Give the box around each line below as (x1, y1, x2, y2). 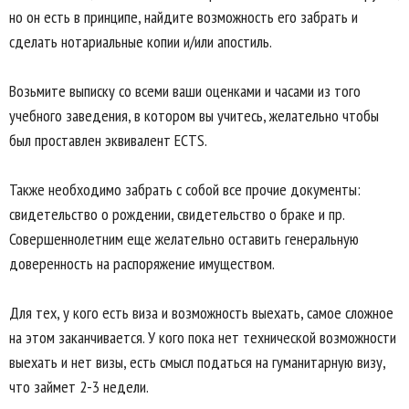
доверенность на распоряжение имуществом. (9, 252, 275, 274)
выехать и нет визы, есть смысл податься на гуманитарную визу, (9, 351, 385, 372)
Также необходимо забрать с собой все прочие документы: (9, 178, 361, 200)
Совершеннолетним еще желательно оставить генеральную (9, 227, 359, 249)
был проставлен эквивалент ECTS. (9, 129, 207, 151)
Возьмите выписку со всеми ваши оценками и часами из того (9, 79, 361, 101)
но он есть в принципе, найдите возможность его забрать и (9, 5, 358, 27)
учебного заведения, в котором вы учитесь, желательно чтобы (9, 104, 379, 126)
